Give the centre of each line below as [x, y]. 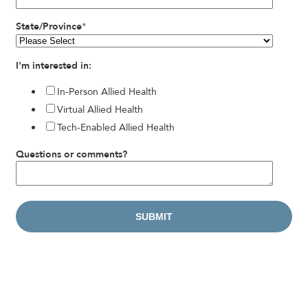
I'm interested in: [54, 65]
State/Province [49, 26]
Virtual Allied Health [100, 109]
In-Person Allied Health [107, 91]
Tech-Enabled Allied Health [116, 127]
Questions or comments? [71, 154]
